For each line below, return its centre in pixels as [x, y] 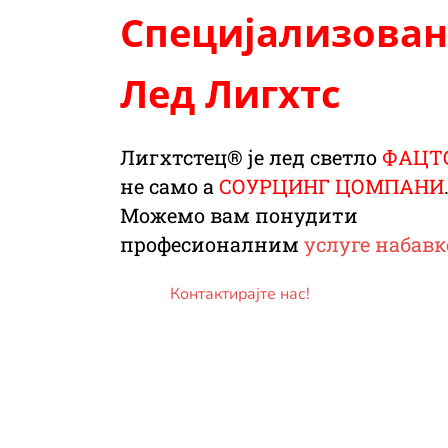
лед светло [323, 157]
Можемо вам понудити [239, 215]
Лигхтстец [173, 157]
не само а [169, 186]
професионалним [212, 244]
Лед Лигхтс [230, 93]
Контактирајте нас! [240, 294]
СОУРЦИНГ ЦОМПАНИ [331, 186]
